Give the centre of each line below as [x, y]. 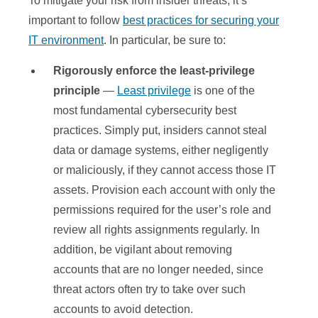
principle [77, 91]
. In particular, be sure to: [165, 40]
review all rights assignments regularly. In [157, 230]
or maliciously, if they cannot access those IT [165, 170]
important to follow [76, 21]
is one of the [223, 91]
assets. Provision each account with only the [164, 190]
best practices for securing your [201, 21]
